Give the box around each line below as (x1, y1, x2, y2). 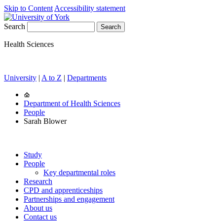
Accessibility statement (54, 4, 125, 12)
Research (24, 177, 52, 185)
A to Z (41, 74, 62, 82)
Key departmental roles (43, 168, 115, 177)
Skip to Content (4, 4, 53, 12)
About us (24, 204, 52, 212)
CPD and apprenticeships (24, 186, 103, 194)
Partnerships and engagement (24, 195, 114, 203)
